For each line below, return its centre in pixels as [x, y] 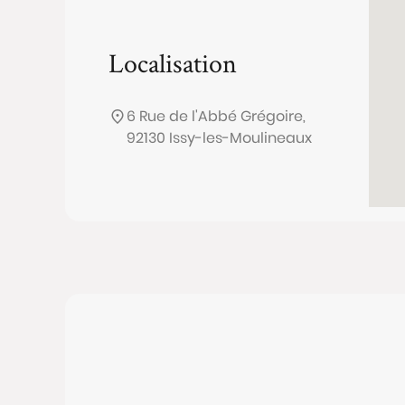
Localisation [173, 63]
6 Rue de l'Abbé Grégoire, [216, 116]
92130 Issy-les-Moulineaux [219, 138]
